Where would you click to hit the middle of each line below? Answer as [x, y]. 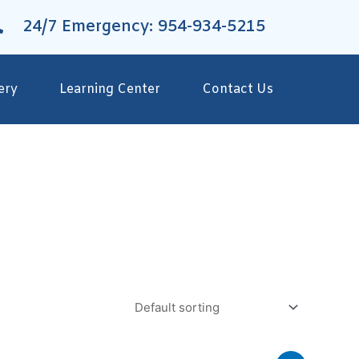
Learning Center [110, 89]
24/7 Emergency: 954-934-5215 [143, 27]
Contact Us [238, 89]
